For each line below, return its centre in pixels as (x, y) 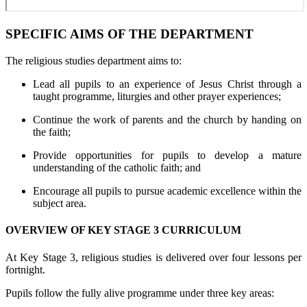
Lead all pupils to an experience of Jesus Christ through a (167, 84)
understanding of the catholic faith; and (117, 168)
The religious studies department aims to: (94, 61)
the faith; (52, 132)
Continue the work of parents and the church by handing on (167, 120)
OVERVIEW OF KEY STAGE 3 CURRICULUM (125, 230)
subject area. (60, 203)
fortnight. (25, 269)
